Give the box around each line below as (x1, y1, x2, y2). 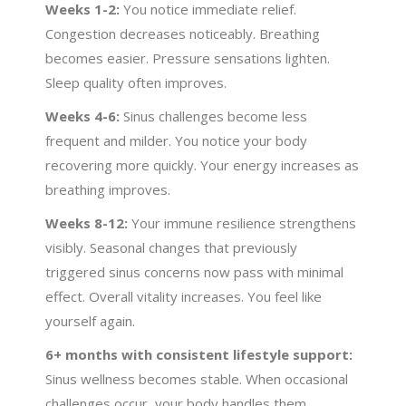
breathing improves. (45, 179, 171, 198)
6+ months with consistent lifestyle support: (45, 344, 353, 363)
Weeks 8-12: (45, 213, 129, 232)
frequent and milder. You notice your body (45, 130, 308, 150)
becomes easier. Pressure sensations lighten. (45, 48, 331, 67)
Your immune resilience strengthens (128, 213, 357, 232)
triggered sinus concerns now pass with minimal (45, 262, 344, 281)
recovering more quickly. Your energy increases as (45, 155, 360, 174)
